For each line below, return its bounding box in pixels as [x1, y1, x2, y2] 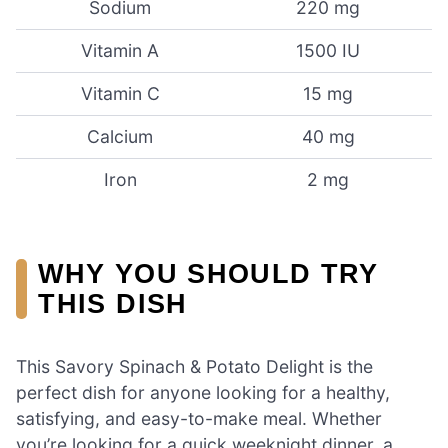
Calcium [87, 126, 153, 148]
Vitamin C [80, 83, 160, 105]
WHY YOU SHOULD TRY [38, 257, 379, 289]
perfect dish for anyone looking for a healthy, [16, 381, 390, 403]
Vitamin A [81, 40, 159, 62]
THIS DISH [38, 287, 188, 319]
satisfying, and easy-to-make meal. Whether [16, 407, 382, 429]
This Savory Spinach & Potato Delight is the [16, 355, 373, 377]
